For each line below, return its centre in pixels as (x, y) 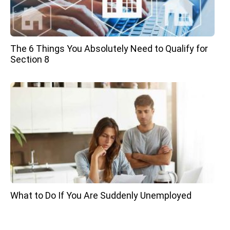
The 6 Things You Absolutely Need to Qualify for (109, 49)
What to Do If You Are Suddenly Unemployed (101, 195)
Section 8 (30, 60)
